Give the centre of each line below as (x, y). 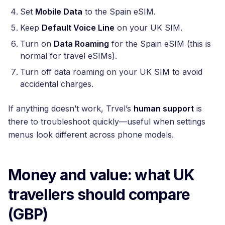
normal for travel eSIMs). (69, 55)
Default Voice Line (78, 27)
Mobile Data (59, 11)
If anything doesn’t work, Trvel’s (71, 108)
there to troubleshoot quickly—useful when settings (107, 121)
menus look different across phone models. (91, 134)
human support (164, 108)
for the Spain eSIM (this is (160, 43)
